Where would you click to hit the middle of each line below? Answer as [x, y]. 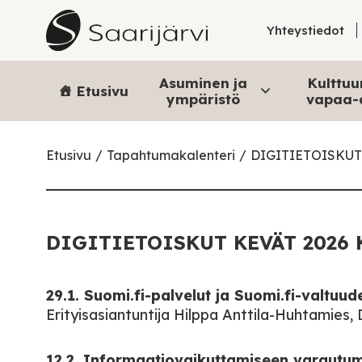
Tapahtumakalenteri [171, 155]
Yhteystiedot [306, 30]
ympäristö [203, 99]
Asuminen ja [203, 82]
